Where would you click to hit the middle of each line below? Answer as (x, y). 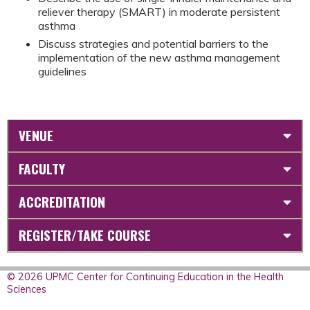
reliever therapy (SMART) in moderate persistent (159, 12)
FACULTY (42, 169)
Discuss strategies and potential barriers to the (153, 44)
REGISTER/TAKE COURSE (85, 235)
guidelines (62, 71)
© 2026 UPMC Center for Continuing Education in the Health (145, 277)
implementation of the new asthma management (159, 57)
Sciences (27, 290)
